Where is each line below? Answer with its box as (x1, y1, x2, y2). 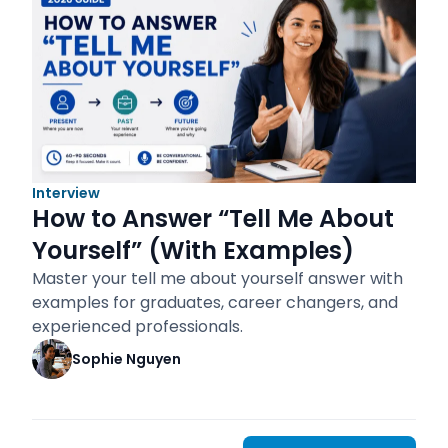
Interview (32, 183, 100, 204)
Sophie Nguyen (72, 349, 181, 370)
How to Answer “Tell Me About (32, 202, 394, 236)
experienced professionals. (32, 315, 243, 339)
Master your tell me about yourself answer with (32, 267, 403, 291)
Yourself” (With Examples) (32, 234, 354, 268)
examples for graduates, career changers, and (32, 291, 398, 315)
